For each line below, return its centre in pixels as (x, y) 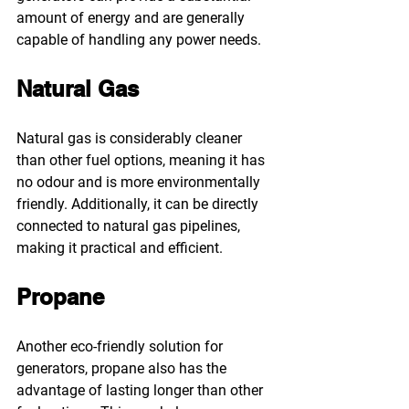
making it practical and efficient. (120, 247)
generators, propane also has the (123, 368)
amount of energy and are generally (132, 17)
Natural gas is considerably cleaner (131, 138)
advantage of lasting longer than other (142, 390)
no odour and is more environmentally (140, 182)
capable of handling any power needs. (139, 39)
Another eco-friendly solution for (121, 346)
